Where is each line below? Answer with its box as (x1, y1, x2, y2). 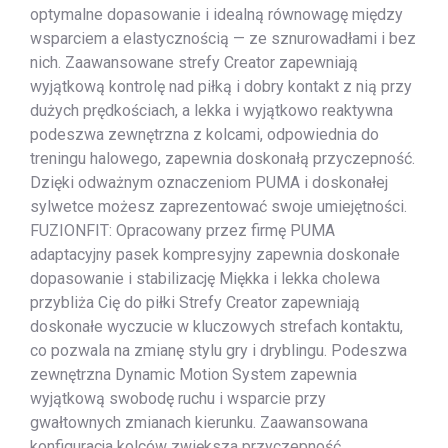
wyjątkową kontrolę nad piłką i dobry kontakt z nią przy (30, 77, 412, 97)
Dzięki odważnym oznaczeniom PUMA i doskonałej (30, 173, 388, 193)
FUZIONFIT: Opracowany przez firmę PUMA (30, 221, 335, 241)
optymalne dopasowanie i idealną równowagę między (30, 5, 403, 25)
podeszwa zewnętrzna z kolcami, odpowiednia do (30, 125, 379, 145)
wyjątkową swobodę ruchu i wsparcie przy (30, 389, 326, 409)
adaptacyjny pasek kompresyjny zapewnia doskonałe (30, 245, 400, 265)
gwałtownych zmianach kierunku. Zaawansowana (30, 413, 368, 433)
